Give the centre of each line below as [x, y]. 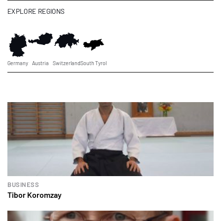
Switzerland [67, 63]
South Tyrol [93, 63]
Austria [40, 63]
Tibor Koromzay [35, 194]
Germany [18, 63]
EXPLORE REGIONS [36, 11]
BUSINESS [23, 184]
